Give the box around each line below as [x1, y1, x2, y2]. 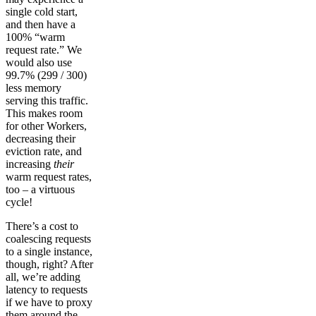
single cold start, [6, 5, 78, 18]
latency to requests [6, 283, 87, 296]
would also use [6, 56, 72, 68]
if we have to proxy [6, 296, 92, 308]
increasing [6, 157, 54, 170]
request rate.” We [6, 43, 82, 56]
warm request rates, [6, 170, 92, 183]
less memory [6, 81, 61, 94]
